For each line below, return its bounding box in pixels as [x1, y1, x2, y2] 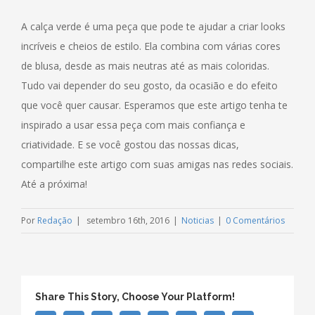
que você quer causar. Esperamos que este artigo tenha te [21, 98, 288, 112]
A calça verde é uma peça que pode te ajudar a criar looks [21, 19, 285, 33]
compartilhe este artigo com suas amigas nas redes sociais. [21, 157, 293, 171]
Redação [37, 214, 72, 226]
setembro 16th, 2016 [86, 214, 169, 226]
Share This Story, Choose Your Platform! [35, 290, 235, 302]
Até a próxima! [21, 176, 87, 191]
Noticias [181, 214, 214, 226]
